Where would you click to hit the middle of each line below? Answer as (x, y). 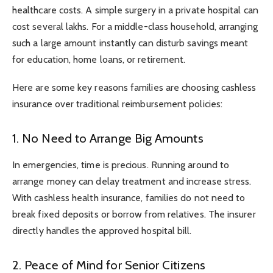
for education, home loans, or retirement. (99, 59)
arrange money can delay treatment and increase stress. (132, 182)
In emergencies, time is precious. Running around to (121, 165)
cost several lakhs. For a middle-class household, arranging (135, 26)
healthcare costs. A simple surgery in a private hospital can (135, 10)
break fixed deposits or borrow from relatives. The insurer (134, 214)
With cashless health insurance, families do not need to (129, 198)
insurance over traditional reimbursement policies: (117, 104)
